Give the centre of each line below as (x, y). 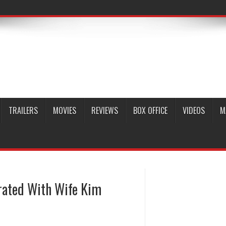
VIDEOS (194, 110)
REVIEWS (105, 110)
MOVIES (65, 110)
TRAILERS (23, 110)
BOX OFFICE (150, 110)
